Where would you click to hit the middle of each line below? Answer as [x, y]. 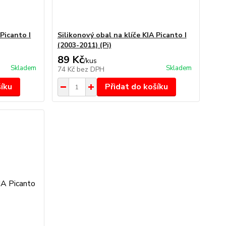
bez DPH [90, 69]
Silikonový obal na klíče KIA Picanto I [122, 35]
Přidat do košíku [136, 87]
